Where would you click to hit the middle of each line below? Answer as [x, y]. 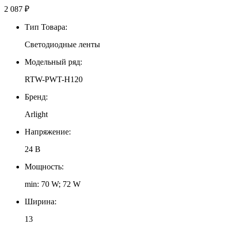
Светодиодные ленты [62, 44]
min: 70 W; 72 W [53, 184]
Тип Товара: [46, 27]
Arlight [36, 114]
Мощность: [44, 166]
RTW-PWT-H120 [54, 79]
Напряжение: [48, 131]
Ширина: [41, 201]
